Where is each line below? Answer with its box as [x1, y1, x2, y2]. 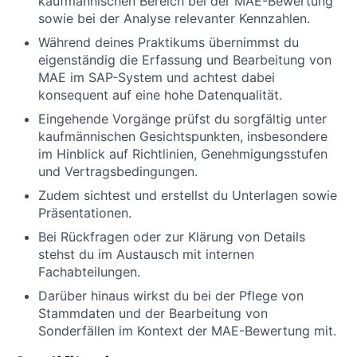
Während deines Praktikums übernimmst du [38, 33, 299, 50]
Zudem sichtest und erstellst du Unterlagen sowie [38, 186, 337, 203]
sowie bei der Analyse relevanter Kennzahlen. [38, 10, 310, 26]
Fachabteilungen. [38, 263, 140, 280]
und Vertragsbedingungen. [38, 163, 198, 179]
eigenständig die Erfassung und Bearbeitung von [38, 51, 331, 68]
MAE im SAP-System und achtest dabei [38, 69, 275, 85]
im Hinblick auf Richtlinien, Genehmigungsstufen [38, 145, 328, 162]
